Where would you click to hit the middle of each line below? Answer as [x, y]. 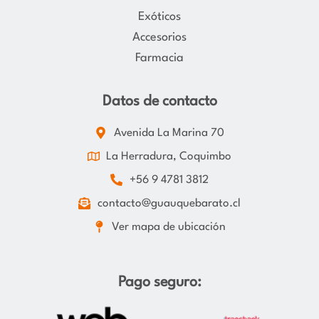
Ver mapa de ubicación [169, 227]
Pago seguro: [159, 282]
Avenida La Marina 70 [169, 133]
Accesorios [159, 37]
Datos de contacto [159, 101]
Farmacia [159, 58]
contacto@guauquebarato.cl [169, 203]
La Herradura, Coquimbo [169, 156]
